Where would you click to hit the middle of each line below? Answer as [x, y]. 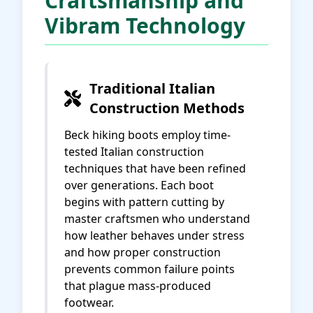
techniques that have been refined [155, 168]
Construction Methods [167, 108]
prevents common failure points [150, 269]
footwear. [89, 303]
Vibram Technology [145, 26]
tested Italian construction [134, 152]
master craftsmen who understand [157, 219]
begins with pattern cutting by [144, 202]
